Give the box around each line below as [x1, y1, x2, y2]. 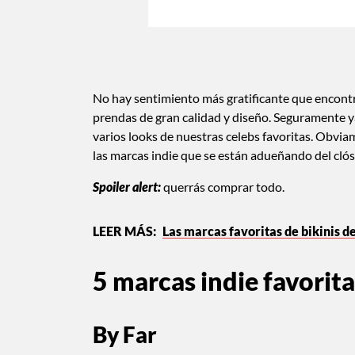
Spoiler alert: [93, 178, 161, 194]
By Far [93, 320, 157, 348]
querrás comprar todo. [161, 178, 284, 194]
